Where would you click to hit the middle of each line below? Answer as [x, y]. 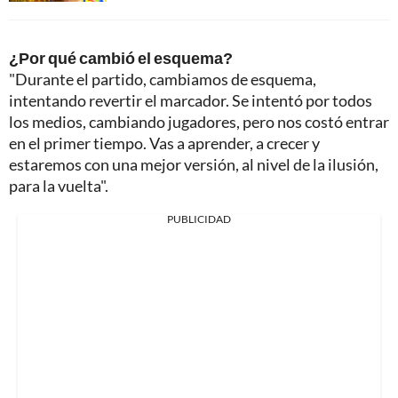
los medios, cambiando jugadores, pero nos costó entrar [199, 122]
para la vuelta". [59, 186]
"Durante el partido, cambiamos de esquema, [163, 80]
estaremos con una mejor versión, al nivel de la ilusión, [194, 165]
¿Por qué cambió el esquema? [121, 58]
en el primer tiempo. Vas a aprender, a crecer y [164, 143]
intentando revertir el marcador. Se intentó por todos [191, 101]
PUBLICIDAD [199, 219]
